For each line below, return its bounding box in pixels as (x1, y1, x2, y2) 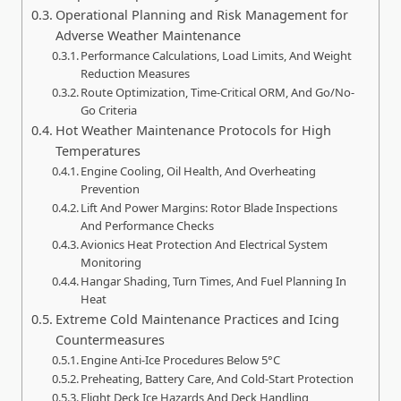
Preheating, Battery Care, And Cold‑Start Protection (81, 370, 354, 387)
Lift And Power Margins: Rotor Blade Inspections (81, 199, 338, 216)
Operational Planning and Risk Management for (55, 5, 348, 23)
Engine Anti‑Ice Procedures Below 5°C (81, 351, 281, 368)
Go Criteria (81, 101, 138, 118)
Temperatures (55, 141, 141, 159)
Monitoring (81, 253, 142, 270)
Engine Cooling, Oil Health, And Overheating (81, 162, 317, 179)
